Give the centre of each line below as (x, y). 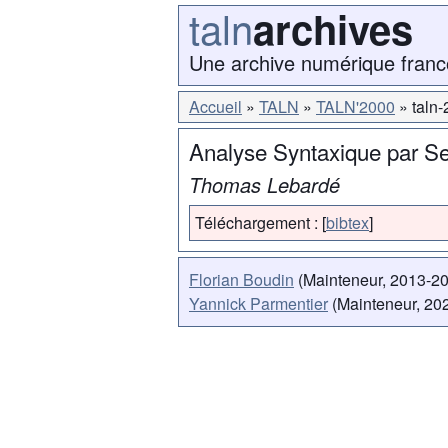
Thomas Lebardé (264, 184)
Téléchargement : (256, 222)
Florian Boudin (241, 279)
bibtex (347, 222)
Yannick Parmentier (258, 303)
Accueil (215, 106)
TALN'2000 (355, 106)
